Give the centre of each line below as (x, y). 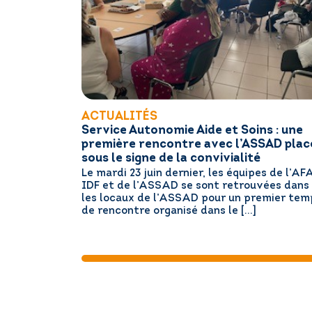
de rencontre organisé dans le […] (169, 212)
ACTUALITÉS (119, 116)
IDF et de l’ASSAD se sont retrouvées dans (195, 187)
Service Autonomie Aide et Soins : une (192, 130)
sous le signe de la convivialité (171, 158)
